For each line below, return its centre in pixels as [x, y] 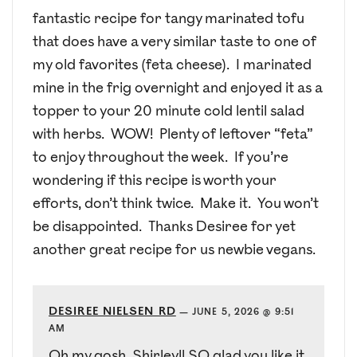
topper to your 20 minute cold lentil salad [169, 112]
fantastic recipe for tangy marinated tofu [169, 19]
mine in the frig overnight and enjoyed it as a [178, 88]
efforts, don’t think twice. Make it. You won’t [176, 204]
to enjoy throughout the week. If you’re [161, 158]
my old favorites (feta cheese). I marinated [172, 65]
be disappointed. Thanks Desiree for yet [164, 227]
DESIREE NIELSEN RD [112, 312]
